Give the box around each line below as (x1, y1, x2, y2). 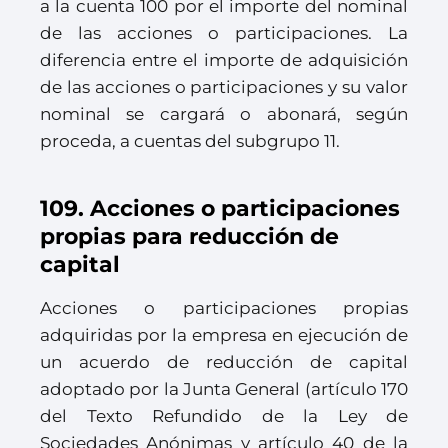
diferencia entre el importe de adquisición (40, 50, 408, 71)
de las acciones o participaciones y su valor (40, 77, 408, 98)
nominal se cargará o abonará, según (40, 104, 408, 125)
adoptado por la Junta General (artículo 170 (40, 379, 408, 400)
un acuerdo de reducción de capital (40, 352, 408, 373)
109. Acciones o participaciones (40, 195, 400, 223)
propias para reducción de (40, 223, 339, 251)
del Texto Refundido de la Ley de (40, 406, 408, 427)
